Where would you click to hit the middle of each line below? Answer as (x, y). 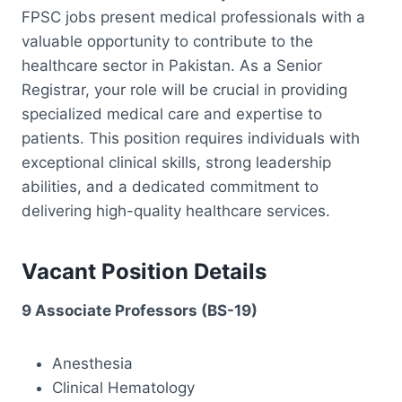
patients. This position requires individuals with (191, 138)
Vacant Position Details (144, 271)
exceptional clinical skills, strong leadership (176, 162)
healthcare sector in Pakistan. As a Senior (172, 65)
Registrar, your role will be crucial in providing (184, 89)
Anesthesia (92, 363)
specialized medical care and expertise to (172, 114)
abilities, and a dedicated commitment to (170, 186)
